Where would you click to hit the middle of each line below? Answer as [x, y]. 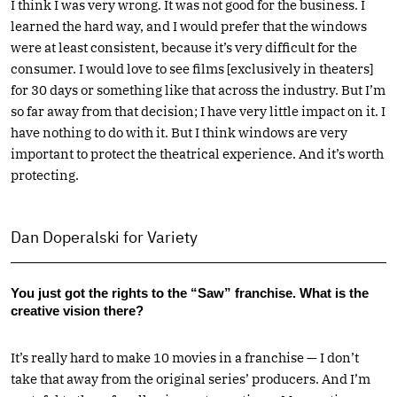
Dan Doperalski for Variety [104, 237]
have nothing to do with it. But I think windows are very [179, 132]
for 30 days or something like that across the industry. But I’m [198, 90]
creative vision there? [77, 310]
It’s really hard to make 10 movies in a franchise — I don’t [185, 357]
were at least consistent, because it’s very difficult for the [184, 47]
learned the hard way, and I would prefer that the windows [189, 26]
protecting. [45, 175]
